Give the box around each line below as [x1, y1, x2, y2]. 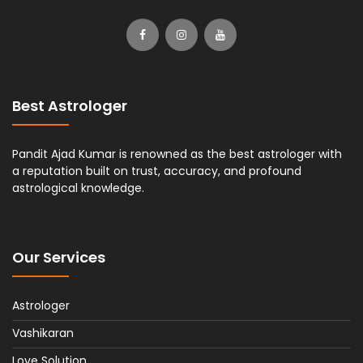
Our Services [12, 246, 105, 267]
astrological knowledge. [12, 179, 144, 196]
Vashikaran [12, 324, 74, 341]
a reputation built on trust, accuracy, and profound [12, 162, 301, 179]
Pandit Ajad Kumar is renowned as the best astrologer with [12, 145, 342, 162]
